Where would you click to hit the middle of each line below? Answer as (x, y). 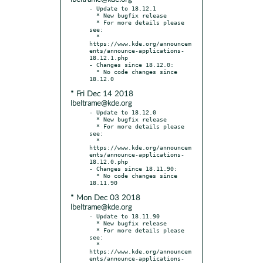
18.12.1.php (109, 57)
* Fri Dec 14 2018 (102, 94)
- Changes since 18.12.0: (131, 64)
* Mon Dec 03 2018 (105, 198)
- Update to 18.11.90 (124, 216)
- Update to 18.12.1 (123, 8)
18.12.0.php (109, 161)
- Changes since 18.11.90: (133, 168)
